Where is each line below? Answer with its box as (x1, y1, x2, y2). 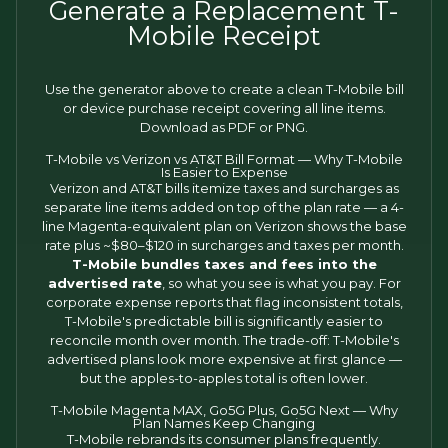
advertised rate (47, 275, 162, 291)
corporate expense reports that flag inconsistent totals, (45, 294, 403, 310)
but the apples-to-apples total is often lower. (80, 370, 368, 386)
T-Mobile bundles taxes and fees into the (71, 256, 377, 272)
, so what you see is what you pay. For (161, 275, 401, 291)
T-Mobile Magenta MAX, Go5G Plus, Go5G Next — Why (50, 402, 398, 418)
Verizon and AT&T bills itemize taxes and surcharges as (49, 180, 399, 196)
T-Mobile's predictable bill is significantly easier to (65, 313, 383, 329)
